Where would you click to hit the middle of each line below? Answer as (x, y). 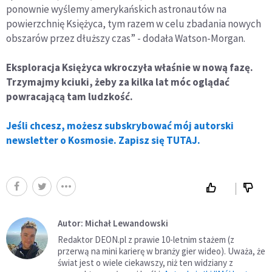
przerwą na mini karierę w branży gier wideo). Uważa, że (161, 251)
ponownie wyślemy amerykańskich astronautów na (116, 9)
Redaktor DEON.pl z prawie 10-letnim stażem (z (146, 240)
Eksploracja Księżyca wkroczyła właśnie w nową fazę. (130, 68)
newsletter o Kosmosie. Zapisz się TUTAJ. (103, 141)
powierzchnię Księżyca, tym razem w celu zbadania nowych (134, 24)
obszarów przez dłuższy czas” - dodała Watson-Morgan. (127, 39)
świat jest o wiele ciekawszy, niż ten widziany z (145, 263)
